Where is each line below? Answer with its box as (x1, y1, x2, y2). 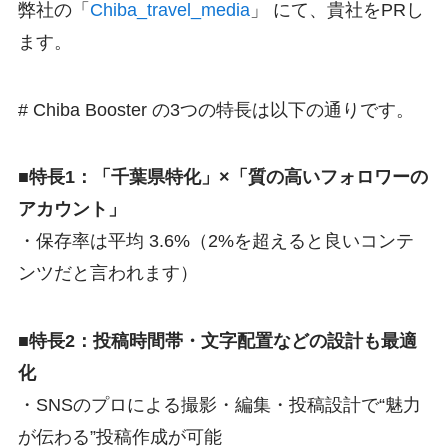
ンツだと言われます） (17, 263, 198, 284)
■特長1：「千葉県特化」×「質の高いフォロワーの (17, 167, 428, 188)
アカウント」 (17, 199, 126, 220)
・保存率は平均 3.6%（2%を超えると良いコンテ (17, 231, 414, 252)
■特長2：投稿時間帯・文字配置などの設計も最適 (17, 331, 417, 352)
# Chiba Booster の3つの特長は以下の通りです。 (17, 99, 414, 120)
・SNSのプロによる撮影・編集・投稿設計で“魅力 (17, 395, 421, 416)
